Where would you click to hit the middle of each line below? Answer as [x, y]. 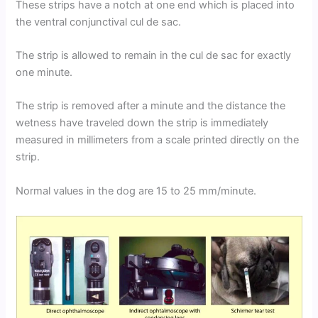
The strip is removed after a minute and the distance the [151, 106]
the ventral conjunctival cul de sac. [99, 22]
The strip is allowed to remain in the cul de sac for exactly [154, 55]
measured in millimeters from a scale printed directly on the [158, 140]
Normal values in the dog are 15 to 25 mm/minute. [136, 191]
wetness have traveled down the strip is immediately [142, 123]
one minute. [44, 72]
